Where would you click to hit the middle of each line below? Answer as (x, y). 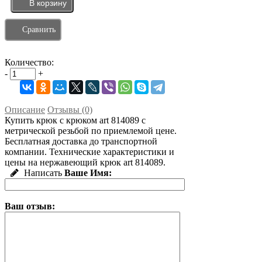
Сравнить (39, 30)
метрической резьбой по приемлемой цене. (91, 131)
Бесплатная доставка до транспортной (81, 142)
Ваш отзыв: (30, 206)
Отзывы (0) (70, 110)
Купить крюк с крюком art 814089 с (75, 120)
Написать (42, 173)
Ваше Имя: (88, 173)
